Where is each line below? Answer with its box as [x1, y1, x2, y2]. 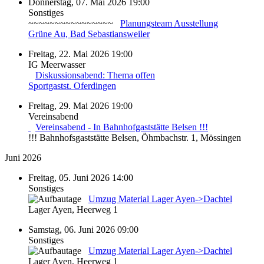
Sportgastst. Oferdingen [28, 80, 116, 91]
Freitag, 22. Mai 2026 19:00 [28, 48, 133, 59]
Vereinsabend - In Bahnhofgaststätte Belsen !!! [35, 121, 208, 132]
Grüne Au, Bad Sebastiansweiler [28, 28, 150, 39]
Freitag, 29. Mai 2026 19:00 [28, 100, 133, 111]
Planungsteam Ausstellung [120, 18, 218, 28]
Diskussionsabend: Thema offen [35, 70, 155, 80]
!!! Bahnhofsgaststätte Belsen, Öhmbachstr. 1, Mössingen [28, 132, 241, 143]
